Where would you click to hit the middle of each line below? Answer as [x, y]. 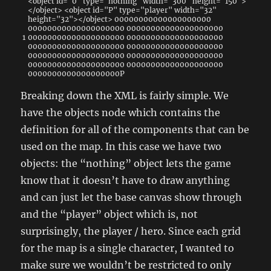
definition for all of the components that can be [135, 129]
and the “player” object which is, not [109, 214]
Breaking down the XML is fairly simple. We [125, 95]
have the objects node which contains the [121, 112]
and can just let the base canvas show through [132, 197]
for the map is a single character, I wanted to [128, 248]
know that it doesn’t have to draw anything [126, 180]
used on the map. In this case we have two [121, 146]
